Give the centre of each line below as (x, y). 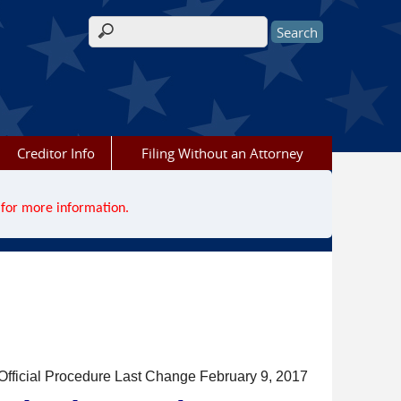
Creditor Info (55, 153)
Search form (137, 42)
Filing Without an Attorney (222, 153)
